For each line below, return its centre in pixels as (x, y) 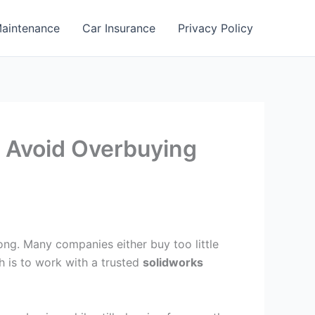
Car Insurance (119, 28)
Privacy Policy (216, 28)
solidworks (173, 262)
